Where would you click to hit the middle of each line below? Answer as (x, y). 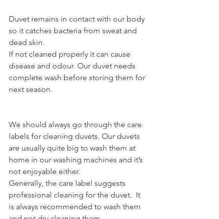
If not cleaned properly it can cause (71, 54)
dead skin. (27, 43)
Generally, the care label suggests (68, 183)
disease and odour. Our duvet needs (73, 66)
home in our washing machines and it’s (77, 160)
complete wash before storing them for (78, 78)
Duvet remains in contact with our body (78, 19)
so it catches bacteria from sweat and (74, 31)
